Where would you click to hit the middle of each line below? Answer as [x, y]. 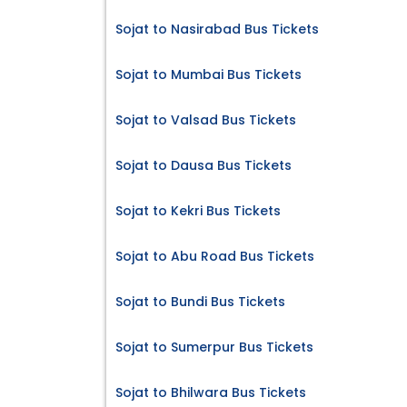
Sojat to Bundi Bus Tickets [200, 302]
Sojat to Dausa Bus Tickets [203, 166]
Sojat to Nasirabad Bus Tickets [217, 30]
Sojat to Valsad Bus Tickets [206, 120]
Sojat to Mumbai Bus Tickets [208, 75]
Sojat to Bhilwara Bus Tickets [211, 393]
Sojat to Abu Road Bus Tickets [215, 257]
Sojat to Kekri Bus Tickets [198, 211]
